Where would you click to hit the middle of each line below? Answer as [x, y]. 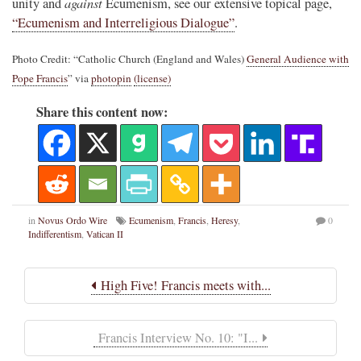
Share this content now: [102, 112]
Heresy [224, 220]
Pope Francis [40, 78]
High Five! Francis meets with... [183, 285]
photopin [111, 78]
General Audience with [298, 58]
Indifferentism [55, 233]
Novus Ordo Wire [73, 220]
